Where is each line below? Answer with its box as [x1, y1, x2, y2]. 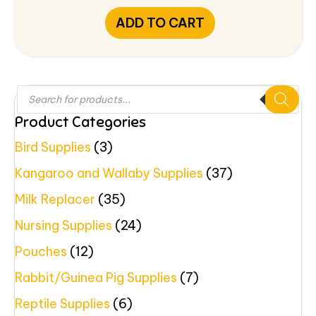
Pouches [15, 243, 67, 260]
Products [16, 82, 71, 99]
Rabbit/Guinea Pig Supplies [15, 269, 177, 286]
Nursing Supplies [15, 217, 112, 233]
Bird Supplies [15, 138, 91, 155]
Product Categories [15, 112, 146, 131]
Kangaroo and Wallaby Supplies [15, 164, 203, 181]
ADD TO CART [115, 14, 205, 31]
